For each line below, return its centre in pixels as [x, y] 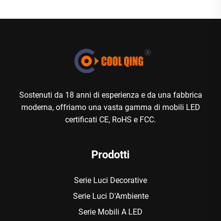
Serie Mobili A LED [110, 212]
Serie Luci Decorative [110, 180]
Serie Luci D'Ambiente [110, 196]
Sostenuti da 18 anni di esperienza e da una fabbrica [110, 95]
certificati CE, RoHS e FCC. [110, 119]
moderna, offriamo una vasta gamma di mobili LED [110, 107]
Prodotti [110, 154]
